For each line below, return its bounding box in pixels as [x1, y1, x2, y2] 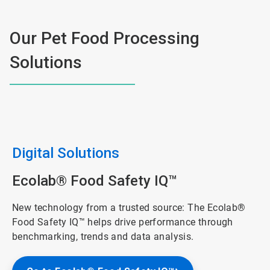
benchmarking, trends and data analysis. [12, 231, 194, 243]
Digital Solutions [12, 145, 119, 162]
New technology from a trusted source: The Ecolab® [12, 202, 246, 214]
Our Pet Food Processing [10, 28, 199, 49]
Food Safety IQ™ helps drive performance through [12, 216, 233, 228]
